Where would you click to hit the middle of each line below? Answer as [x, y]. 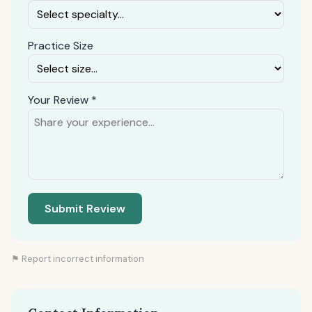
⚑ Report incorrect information [78, 259]
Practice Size [61, 46]
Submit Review [85, 209]
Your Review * [62, 100]
